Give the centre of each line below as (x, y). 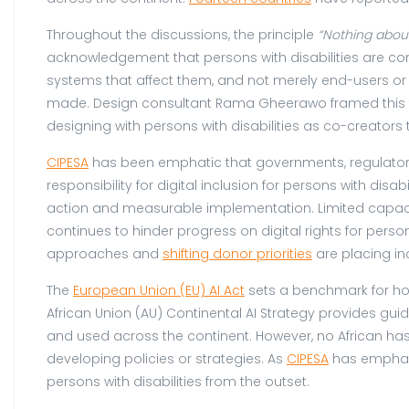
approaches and (105, 253)
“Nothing (345, 34)
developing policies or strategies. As (167, 358)
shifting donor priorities (237, 253)
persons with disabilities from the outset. (178, 381)
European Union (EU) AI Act (159, 290)
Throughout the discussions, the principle (182, 34)
